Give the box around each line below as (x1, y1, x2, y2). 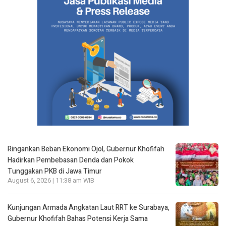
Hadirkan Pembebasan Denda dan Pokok (8, 154, 134, 165)
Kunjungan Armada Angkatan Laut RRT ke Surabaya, (8, 202, 169, 213)
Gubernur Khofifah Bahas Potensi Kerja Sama (8, 213, 148, 224)
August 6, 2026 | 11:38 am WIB (8, 176, 94, 185)
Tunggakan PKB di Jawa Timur (8, 165, 102, 177)
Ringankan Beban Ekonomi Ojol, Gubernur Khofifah (8, 143, 164, 154)
